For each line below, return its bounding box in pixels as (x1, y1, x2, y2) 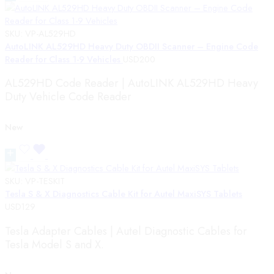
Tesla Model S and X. (5, 236, 104, 253)
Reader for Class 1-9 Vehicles (5, 53, 123, 66)
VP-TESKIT (25, 174, 65, 188)
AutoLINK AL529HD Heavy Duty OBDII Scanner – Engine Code (5, 40, 258, 53)
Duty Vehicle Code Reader (5, 89, 131, 105)
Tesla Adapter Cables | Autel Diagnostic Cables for (5, 223, 247, 239)
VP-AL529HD (25, 27, 76, 40)
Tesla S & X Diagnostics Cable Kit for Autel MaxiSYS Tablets (5, 187, 242, 201)
